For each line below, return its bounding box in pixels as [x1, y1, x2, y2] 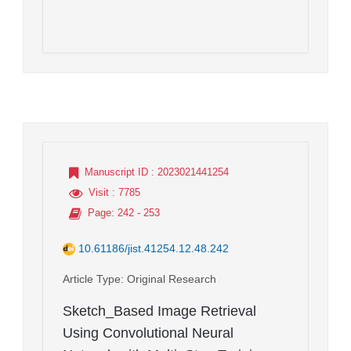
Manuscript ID [85, 165, 148, 178]
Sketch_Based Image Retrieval [63, 302, 256, 319]
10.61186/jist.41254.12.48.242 [78, 241, 229, 255]
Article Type [63, 272, 121, 285]
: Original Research [121, 272, 216, 285]
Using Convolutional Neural [63, 324, 233, 341]
